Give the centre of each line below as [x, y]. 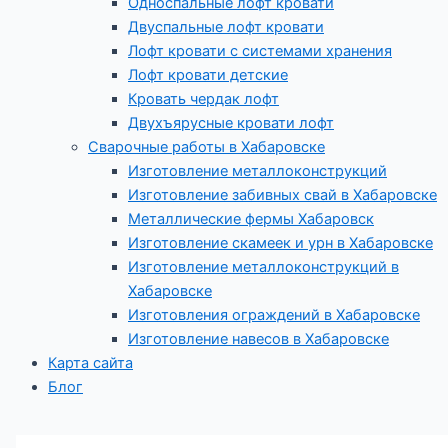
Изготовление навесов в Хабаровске [258, 338]
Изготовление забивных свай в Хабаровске [282, 194]
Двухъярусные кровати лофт [231, 122]
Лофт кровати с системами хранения [260, 50]
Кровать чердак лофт [203, 98]
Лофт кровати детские [208, 74]
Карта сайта [90, 362]
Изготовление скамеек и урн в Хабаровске [280, 242]
